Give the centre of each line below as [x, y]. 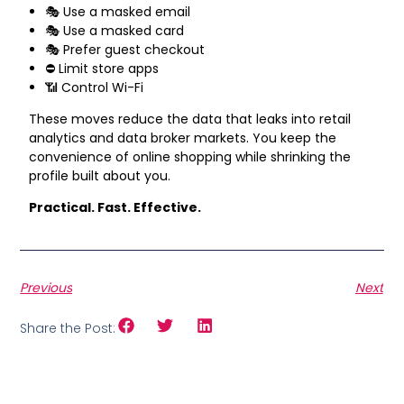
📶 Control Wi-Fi [95, 87]
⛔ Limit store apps [102, 68]
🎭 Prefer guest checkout [125, 49]
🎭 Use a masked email [118, 11]
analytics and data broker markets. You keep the [183, 138]
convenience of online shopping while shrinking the [190, 156]
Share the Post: [68, 329]
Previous [46, 287]
